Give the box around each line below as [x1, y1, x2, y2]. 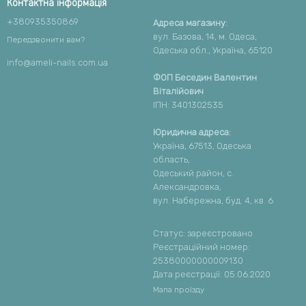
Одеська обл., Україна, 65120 [153, 45, 273, 55]
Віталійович [153, 86, 204, 96]
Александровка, [153, 182, 221, 192]
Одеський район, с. [153, 168, 234, 178]
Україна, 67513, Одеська [153, 141, 251, 151]
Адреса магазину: [153, 18, 227, 28]
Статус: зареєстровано [153, 228, 253, 238]
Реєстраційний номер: [153, 242, 250, 252]
